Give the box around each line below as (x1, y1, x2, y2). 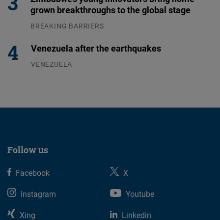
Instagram (21, 188, 56, 199)
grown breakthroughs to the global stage (30, 3, 191, 16)
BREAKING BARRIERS (30, 21, 104, 30)
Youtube (125, 188, 154, 199)
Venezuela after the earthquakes (31, 42, 161, 54)
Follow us (7, 143, 48, 156)
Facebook (16, 167, 50, 178)
